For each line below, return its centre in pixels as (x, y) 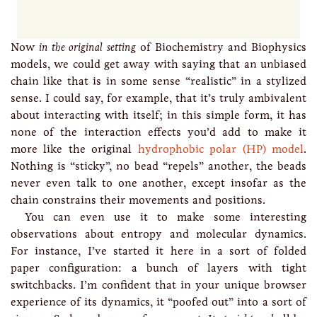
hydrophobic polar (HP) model (221, 149)
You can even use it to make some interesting (166, 217)
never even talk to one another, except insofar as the (158, 183)
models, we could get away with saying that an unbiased (158, 64)
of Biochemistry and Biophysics (221, 47)
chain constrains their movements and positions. (138, 200)
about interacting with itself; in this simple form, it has (158, 115)
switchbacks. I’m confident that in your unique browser (158, 285)
